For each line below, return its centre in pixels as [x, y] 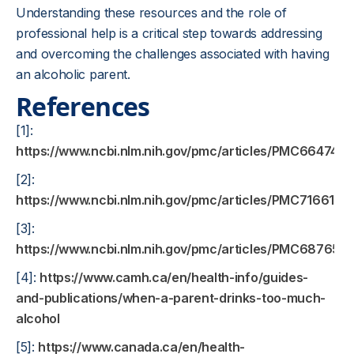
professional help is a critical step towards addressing [169, 33]
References [83, 106]
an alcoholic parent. [73, 74]
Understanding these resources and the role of [151, 13]
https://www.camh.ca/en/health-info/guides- [174, 277]
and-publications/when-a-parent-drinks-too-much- [171, 298]
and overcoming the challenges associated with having [173, 54]
